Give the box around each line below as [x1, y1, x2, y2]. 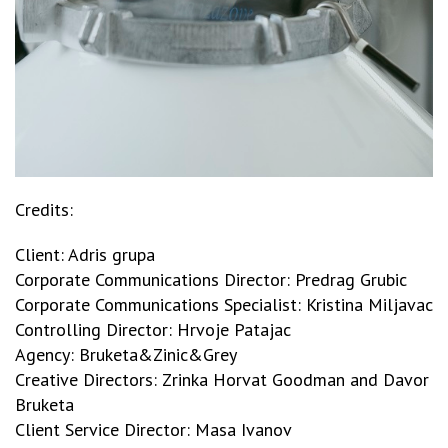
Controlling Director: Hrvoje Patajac [15, 317, 291, 341]
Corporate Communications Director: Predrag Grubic [15, 267, 407, 291]
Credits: [15, 197, 73, 221]
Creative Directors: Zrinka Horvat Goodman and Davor [15, 367, 429, 391]
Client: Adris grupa [15, 242, 155, 266]
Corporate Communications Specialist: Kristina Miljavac [15, 292, 433, 316]
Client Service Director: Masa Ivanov [15, 417, 292, 441]
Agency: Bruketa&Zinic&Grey [15, 342, 237, 366]
